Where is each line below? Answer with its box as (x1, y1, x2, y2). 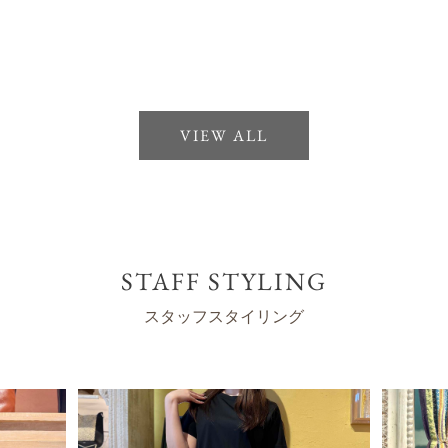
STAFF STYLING (121, 264, 327, 297)
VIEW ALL (180, 124, 268, 146)
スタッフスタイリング (144, 303, 304, 327)
